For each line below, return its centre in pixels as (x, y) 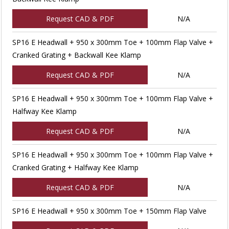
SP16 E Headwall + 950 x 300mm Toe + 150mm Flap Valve (109, 211)
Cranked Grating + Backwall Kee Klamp (76, 55)
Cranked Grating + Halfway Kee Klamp (75, 167)
